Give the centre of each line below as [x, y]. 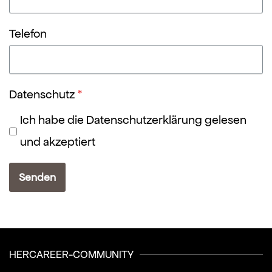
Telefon [28, 34]
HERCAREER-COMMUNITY [71, 255]
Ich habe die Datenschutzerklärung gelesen [133, 120]
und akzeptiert [58, 142]
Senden [37, 178]
